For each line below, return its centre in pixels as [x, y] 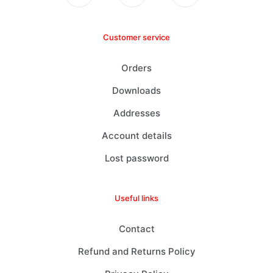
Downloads [136, 90]
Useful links [136, 198]
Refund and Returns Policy [136, 251]
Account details [136, 135]
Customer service [136, 37]
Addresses [136, 113]
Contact [136, 229]
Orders [136, 68]
